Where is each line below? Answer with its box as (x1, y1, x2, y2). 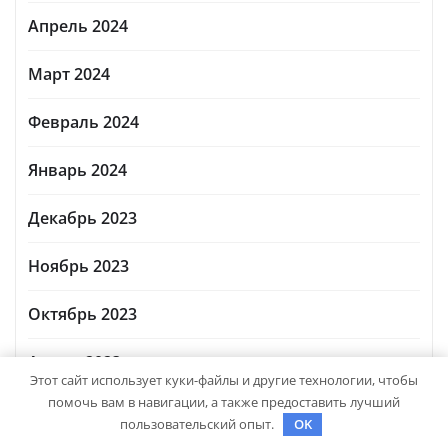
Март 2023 (28, 398, 110, 421)
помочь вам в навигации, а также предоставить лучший (48, 392, 400, 411)
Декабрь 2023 (28, 206, 137, 229)
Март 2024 (28, 62, 110, 85)
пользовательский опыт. (119, 414, 277, 433)
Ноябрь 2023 (28, 254, 129, 277)
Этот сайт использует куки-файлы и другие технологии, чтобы (30, 370, 418, 389)
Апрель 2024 (28, 14, 128, 37)
